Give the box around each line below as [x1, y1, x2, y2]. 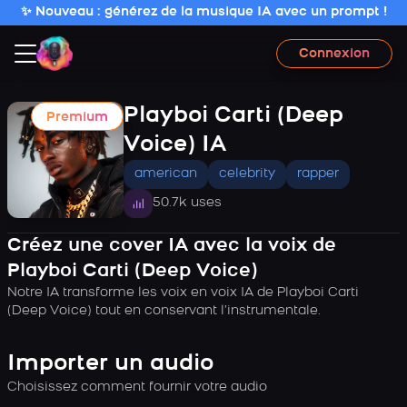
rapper [297, 167, 339, 181]
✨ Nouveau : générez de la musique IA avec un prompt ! [20, 5, 387, 19]
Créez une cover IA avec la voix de [7, 237, 336, 255]
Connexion [299, 46, 370, 61]
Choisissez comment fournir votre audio [7, 381, 267, 394]
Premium [46, 111, 108, 124]
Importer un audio [7, 353, 213, 375]
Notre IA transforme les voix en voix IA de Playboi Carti [7, 286, 359, 300]
